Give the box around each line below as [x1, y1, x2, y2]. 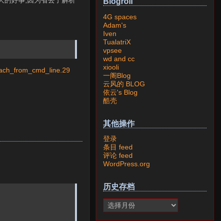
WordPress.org [103, 160, 150, 168]
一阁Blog [103, 71, 131, 79]
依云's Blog [103, 88, 138, 96]
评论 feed [103, 151, 133, 160]
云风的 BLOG [103, 79, 145, 88]
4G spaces [103, 12, 137, 21]
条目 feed [103, 143, 133, 151]
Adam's [103, 21, 126, 29]
